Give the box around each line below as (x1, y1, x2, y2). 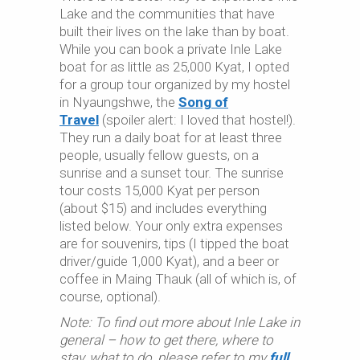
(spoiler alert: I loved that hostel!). (99, 111, 296, 128)
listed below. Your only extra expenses (59, 217, 283, 234)
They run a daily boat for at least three (59, 129, 282, 145)
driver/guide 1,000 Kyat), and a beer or (59, 252, 279, 269)
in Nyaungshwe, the (59, 93, 178, 110)
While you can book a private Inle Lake (59, 40, 282, 57)
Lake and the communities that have (59, 5, 275, 22)
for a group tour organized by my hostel (59, 76, 290, 92)
